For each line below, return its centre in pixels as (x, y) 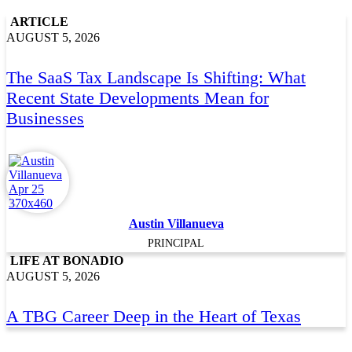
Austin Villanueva (176, 224)
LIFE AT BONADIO (67, 261)
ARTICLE (39, 21)
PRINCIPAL (176, 243)
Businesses (45, 118)
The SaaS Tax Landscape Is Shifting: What (156, 77)
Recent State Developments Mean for (137, 97)
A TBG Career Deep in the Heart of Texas (154, 317)
